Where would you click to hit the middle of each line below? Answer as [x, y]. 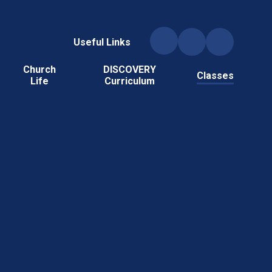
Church [39, 70]
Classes [215, 75]
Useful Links [102, 42]
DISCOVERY [130, 70]
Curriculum [130, 81]
